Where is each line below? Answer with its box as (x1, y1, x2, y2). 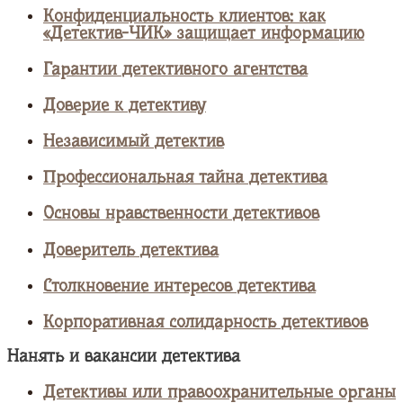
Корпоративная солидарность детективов (43, 312, 368, 333)
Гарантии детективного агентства (43, 58, 308, 79)
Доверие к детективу (43, 94, 206, 115)
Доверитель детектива (43, 239, 219, 260)
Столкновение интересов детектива (43, 275, 316, 296)
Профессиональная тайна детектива (43, 167, 327, 188)
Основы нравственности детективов (43, 203, 319, 224)
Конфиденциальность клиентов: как (43, 5, 326, 26)
